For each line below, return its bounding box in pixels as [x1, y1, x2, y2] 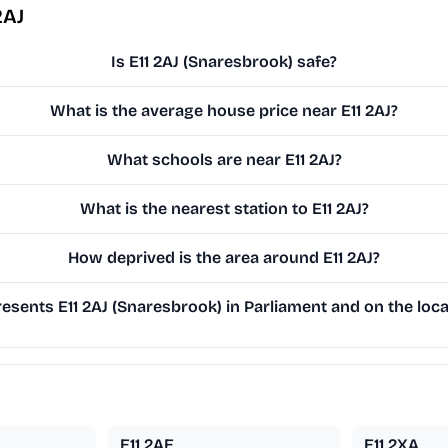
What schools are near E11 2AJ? [106, 150, 342, 170]
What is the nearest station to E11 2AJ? [79, 199, 369, 219]
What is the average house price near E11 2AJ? [50, 101, 399, 121]
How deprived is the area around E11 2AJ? [68, 248, 381, 268]
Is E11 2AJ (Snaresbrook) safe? [111, 52, 338, 72]
